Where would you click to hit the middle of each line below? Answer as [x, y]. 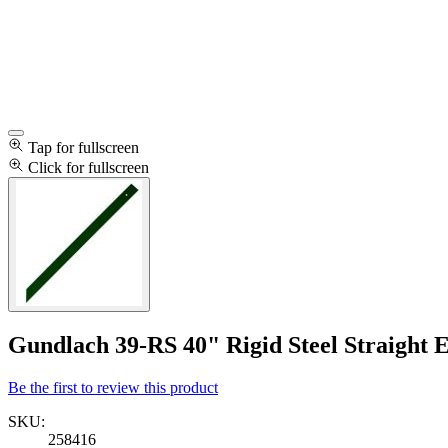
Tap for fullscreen [83, 147]
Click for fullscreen [88, 167]
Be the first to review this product [113, 387]
